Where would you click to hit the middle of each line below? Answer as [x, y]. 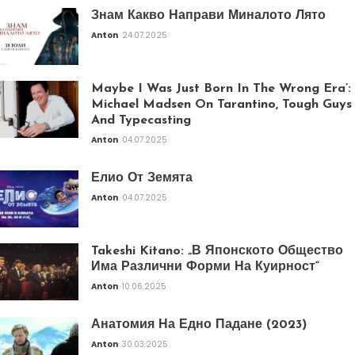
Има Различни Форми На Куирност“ [205, 267]
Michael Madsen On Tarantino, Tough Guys [221, 105]
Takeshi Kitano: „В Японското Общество [217, 252]
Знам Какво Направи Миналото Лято [208, 16]
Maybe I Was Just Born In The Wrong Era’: [221, 89]
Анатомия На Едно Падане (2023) [199, 325]
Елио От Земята [142, 179]
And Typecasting [141, 121]
